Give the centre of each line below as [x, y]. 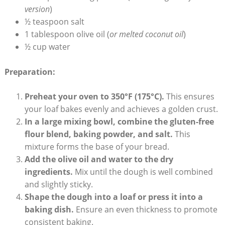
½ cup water [47, 47]
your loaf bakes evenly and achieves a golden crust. [121, 109]
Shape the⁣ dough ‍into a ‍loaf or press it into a [114, 197]
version [37, 9]
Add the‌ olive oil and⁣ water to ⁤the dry [99, 159]
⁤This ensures [189, 97]
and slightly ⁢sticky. [59, 185]
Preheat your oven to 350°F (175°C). [94, 97]
